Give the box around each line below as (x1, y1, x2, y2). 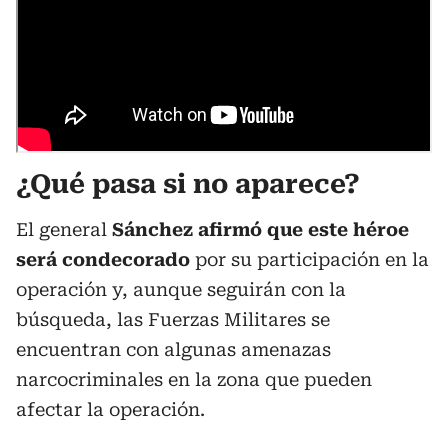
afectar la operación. (16, 399, 205, 420)
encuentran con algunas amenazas (16, 339, 331, 360)
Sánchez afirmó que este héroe (112, 219, 409, 240)
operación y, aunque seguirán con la (16, 279, 346, 300)
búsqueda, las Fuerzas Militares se (16, 309, 330, 330)
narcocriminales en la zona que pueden (16, 369, 372, 390)
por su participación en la (195, 249, 429, 270)
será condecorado (16, 249, 195, 270)
